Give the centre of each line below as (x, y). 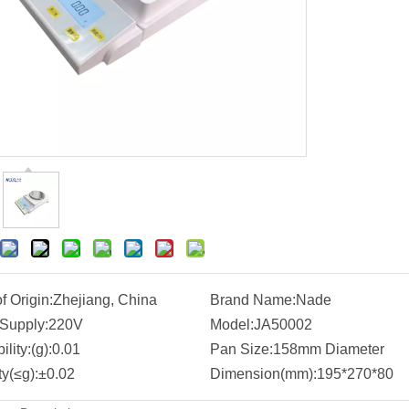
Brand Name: (252, 300)
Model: (231, 325)
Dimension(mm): (263, 374)
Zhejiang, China (105, 300)
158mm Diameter (328, 349)
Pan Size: (241, 349)
